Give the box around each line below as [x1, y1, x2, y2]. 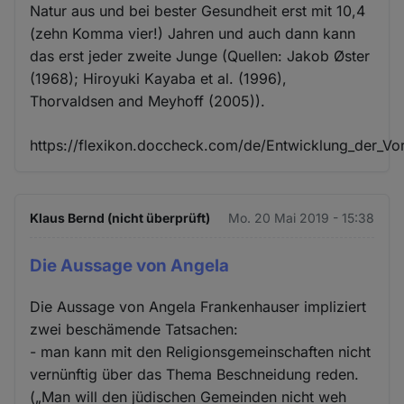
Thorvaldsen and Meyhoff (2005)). [30, 92, 266, 111]
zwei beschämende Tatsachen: [30, 319, 239, 338]
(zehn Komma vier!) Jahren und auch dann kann [30, 24, 356, 43]
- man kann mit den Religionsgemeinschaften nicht [30, 342, 372, 361]
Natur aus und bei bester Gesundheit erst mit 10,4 [30, 2, 366, 21]
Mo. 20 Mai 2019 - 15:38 [227, 210, 374, 226]
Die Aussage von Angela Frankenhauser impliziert [30, 297, 367, 316]
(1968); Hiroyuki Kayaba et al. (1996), [30, 69, 288, 88]
